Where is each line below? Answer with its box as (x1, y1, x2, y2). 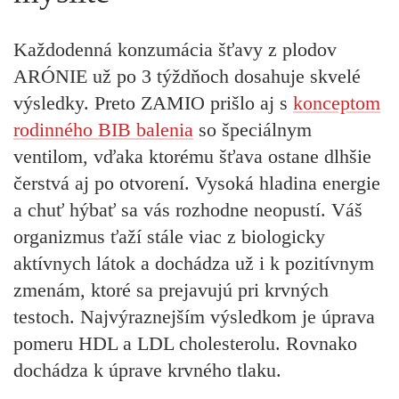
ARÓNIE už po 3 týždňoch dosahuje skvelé (13, 65, 361, 88)
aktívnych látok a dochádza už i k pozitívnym (13, 252, 374, 275)
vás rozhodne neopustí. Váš (138, 199, 362, 222)
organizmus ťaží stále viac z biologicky (13, 225, 325, 248)
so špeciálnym (193, 118, 312, 142)
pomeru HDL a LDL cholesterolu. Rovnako (13, 332, 357, 355)
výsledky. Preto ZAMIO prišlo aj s (13, 92, 293, 115)
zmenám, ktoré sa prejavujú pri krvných (13, 279, 329, 302)
